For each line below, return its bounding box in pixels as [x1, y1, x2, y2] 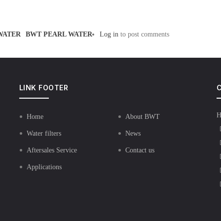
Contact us [125, 147, 154, 154]
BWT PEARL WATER [26, 31, 92, 38]
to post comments [118, 31, 169, 38]
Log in [100, 31, 118, 38]
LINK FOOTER [19, 83, 69, 92]
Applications [26, 163, 62, 171]
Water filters [26, 130, 61, 137]
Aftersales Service [26, 147, 77, 154]
